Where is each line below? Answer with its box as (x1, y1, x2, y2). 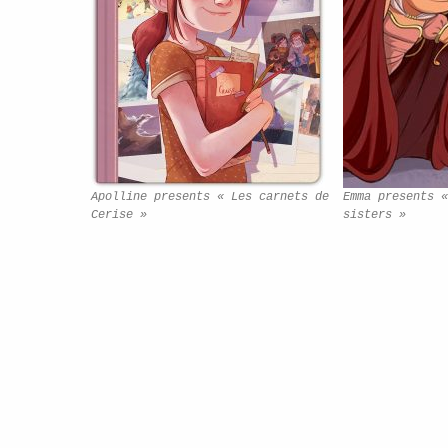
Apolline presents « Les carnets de (91, 190, 329, 204)
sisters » (343, 208, 406, 222)
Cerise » (91, 208, 147, 222)
